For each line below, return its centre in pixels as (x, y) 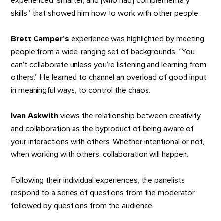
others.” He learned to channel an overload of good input (109, 77)
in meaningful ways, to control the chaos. (81, 90)
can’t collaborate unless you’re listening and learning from (109, 64)
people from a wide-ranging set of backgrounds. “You (103, 52)
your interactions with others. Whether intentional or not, (108, 141)
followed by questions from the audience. (83, 205)
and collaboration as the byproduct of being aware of (103, 129)
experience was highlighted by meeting (137, 39)
